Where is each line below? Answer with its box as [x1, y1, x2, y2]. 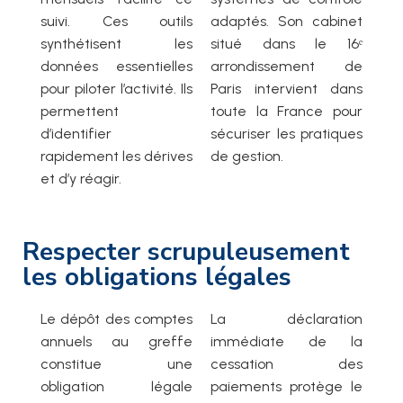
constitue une [40, 355, 193, 373]
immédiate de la [210, 333, 363, 351]
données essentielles [40, 58, 193, 76]
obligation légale [40, 378, 193, 396]
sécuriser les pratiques [210, 125, 363, 143]
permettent [40, 103, 119, 121]
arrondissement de [210, 58, 363, 76]
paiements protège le [210, 378, 363, 396]
